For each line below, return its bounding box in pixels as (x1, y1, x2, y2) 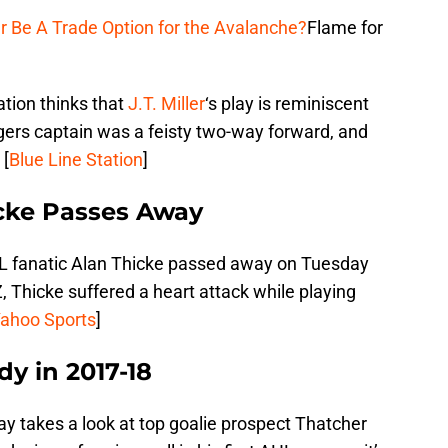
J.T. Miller (128, 92, 205, 114)
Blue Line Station (9, 148, 143, 170)
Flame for (307, 16, 383, 38)
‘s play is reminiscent (205, 92, 369, 114)
